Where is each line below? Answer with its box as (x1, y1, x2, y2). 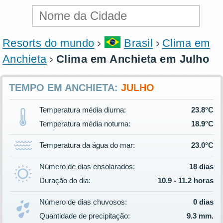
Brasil (124, 36, 153, 49)
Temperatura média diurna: (39, 105, 126, 114)
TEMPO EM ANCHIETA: (9, 82, 121, 93)
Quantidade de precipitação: (39, 211, 130, 220)
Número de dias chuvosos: (39, 197, 127, 206)
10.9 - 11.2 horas (158, 176, 214, 185)
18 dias (189, 162, 214, 171)
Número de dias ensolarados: (39, 162, 135, 171)
